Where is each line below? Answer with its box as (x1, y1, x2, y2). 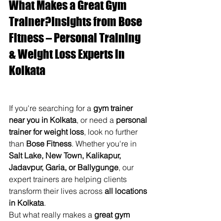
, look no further (84, 127, 140, 137)
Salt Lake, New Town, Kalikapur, (9, 150, 123, 160)
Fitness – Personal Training (9, 31, 143, 45)
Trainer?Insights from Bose (9, 14, 144, 29)
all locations (105, 186, 149, 196)
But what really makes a (9, 210, 94, 220)
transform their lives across (9, 186, 105, 196)
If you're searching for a (9, 103, 93, 113)
